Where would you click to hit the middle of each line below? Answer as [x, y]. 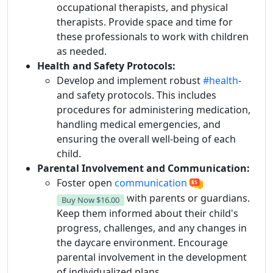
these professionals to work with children [153, 37]
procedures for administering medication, [154, 110]
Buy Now [79, 200]
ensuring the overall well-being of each [146, 139]
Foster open [86, 183]
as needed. [82, 51]
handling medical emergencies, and [139, 125]
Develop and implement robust [130, 81]
